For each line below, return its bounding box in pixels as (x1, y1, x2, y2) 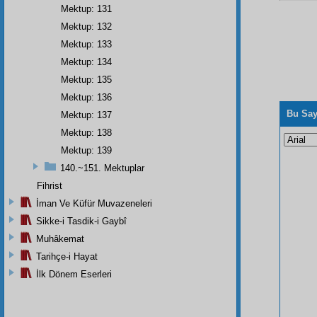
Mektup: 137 (61, 109, 112, 120)
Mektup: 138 (61, 127, 112, 138)
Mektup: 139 (61, 144, 112, 156)
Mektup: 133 (61, 38, 112, 50)
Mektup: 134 (61, 56, 112, 67)
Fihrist (37, 180, 62, 191)
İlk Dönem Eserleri (36, 268, 112, 279)
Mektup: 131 (61, 3, 112, 14)
